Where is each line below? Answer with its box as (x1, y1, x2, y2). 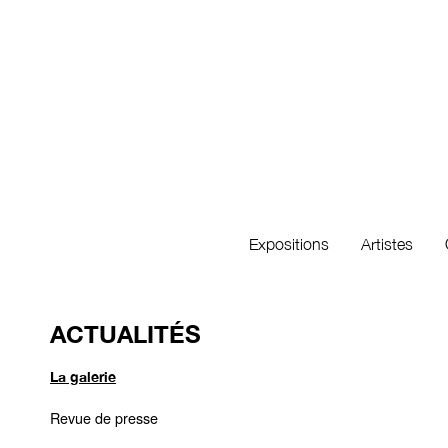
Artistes (361, 235, 413, 253)
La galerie (50, 368, 116, 385)
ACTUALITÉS (50, 320, 201, 348)
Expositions (249, 235, 329, 253)
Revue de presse (50, 407, 158, 428)
